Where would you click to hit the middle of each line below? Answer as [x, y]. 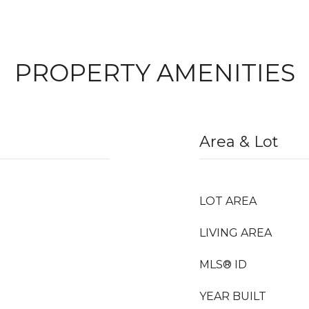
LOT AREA [228, 201]
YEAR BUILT [233, 296]
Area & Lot [239, 142]
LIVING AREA [236, 233]
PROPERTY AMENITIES [154, 73]
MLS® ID [223, 265]
